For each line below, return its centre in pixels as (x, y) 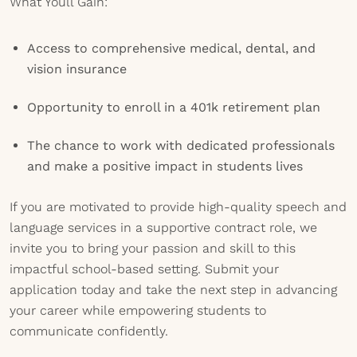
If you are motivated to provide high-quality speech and (178, 207)
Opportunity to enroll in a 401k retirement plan (174, 107)
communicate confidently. (89, 331)
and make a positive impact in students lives (165, 166)
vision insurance (77, 69)
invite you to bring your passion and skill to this (153, 248)
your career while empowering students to (138, 310)
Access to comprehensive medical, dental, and (171, 48)
